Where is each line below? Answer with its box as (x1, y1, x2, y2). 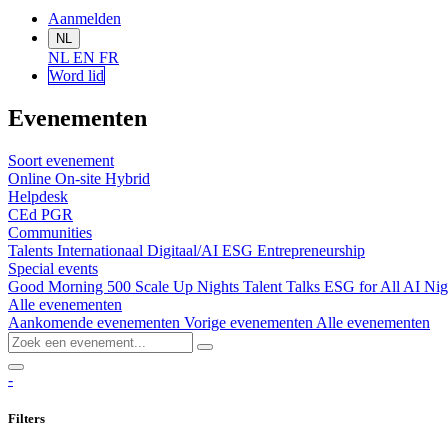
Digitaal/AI (147, 242, 222, 260)
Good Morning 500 (8, 278, 135, 296)
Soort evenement (8, 152, 114, 170)
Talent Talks (243, 278, 324, 296)
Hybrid (105, 170, 150, 188)
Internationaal (57, 242, 147, 260)
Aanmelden (48, 10, 121, 28)
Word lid (49, 67, 104, 85)
